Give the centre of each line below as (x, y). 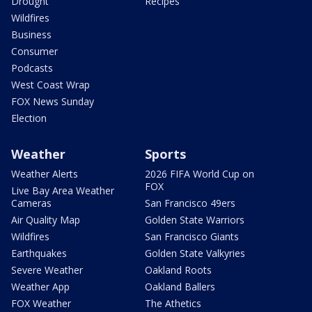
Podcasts (32, 68)
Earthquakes (39, 253)
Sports (165, 154)
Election (29, 118)
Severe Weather (47, 270)
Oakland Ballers (180, 287)
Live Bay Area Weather (63, 191)
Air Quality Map (46, 220)
